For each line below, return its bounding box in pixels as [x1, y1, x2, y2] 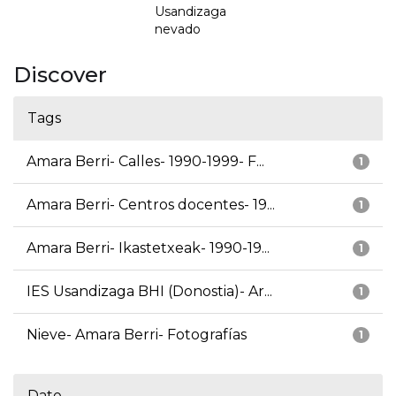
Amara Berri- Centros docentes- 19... [27, 196, 275, 214]
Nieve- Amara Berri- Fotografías [27, 326, 247, 344]
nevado [155, 21, 201, 38]
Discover [13, 62, 107, 88]
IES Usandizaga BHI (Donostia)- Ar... [27, 283, 272, 301]
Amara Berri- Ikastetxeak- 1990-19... [27, 240, 270, 257]
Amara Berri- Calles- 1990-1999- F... [27, 153, 264, 171]
